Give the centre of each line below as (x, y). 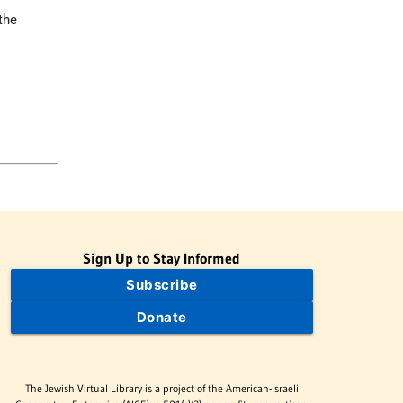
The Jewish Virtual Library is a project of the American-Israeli (161, 388)
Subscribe (162, 285)
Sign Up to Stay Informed (162, 259)
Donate (161, 318)
